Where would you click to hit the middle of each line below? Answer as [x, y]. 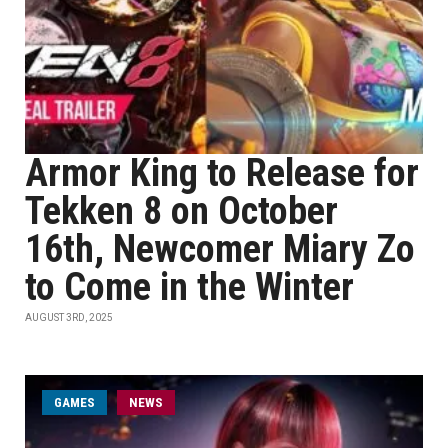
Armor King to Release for [222, 173]
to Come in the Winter [189, 287]
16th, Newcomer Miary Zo [220, 249]
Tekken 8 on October [181, 211]
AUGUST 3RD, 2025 [69, 317]
